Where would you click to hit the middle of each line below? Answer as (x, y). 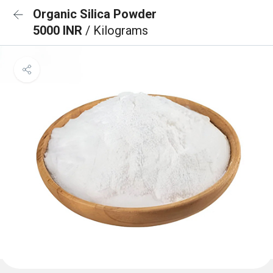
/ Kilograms (117, 30)
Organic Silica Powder (95, 14)
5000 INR (59, 30)
